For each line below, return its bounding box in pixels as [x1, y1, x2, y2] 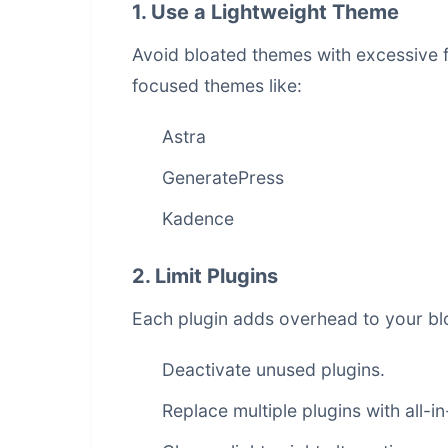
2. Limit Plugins [132, 264, 278, 288]
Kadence [162, 208, 234, 229]
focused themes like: [132, 75, 302, 96]
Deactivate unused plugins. [162, 359, 385, 380]
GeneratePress [162, 167, 284, 188]
